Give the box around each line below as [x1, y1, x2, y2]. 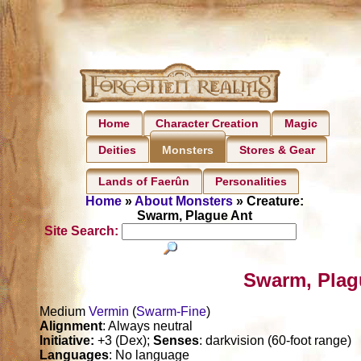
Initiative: [39, 334, 95, 348]
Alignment [39, 319, 103, 334]
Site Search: [44, 224, 122, 239]
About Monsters [134, 194, 233, 209]
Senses [153, 334, 200, 348]
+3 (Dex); [94, 334, 154, 348]
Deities [98, 143, 137, 156]
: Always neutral [102, 319, 193, 334]
